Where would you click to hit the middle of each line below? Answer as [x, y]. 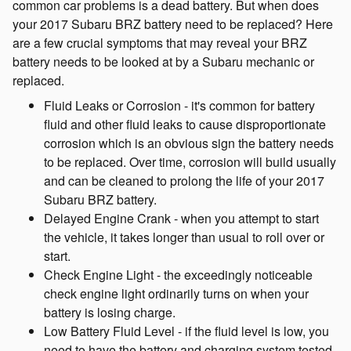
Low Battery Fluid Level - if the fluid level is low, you [186, 331]
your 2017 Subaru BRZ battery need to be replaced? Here [173, 24]
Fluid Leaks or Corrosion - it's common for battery [179, 105]
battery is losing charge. [110, 312]
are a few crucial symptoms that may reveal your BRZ [160, 43]
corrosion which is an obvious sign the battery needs [189, 143]
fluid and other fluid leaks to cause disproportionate [185, 124]
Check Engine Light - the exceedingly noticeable [178, 275]
